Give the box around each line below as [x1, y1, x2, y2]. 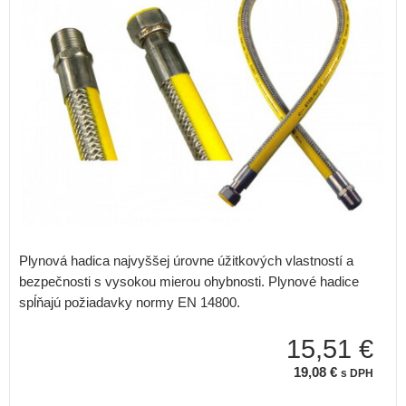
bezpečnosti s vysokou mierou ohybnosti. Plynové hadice [19, 273, 359, 289]
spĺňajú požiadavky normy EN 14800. [19, 294, 240, 310]
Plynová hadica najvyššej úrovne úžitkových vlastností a [19, 252, 353, 268]
